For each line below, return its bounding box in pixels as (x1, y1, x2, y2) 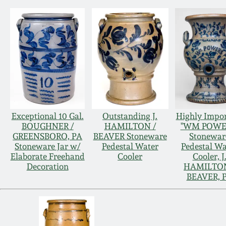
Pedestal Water (101, 141, 158, 152)
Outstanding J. (102, 111, 158, 122)
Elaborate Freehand (10, 151, 85, 162)
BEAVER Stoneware (93, 131, 167, 142)
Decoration (26, 161, 69, 172)
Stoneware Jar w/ (15, 141, 81, 152)
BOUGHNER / (21, 121, 74, 132)
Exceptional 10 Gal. (11, 111, 84, 122)
